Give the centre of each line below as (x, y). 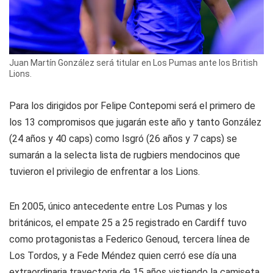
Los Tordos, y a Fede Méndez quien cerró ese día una (123, 255)
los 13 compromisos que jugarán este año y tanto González (135, 122)
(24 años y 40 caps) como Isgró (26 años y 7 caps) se (123, 138)
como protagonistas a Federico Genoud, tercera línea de (129, 239)
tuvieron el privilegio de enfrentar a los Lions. (105, 171)
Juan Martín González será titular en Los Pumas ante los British (133, 62)
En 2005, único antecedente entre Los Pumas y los (118, 206)
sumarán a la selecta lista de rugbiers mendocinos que (125, 155)
